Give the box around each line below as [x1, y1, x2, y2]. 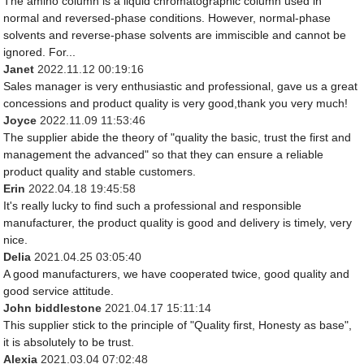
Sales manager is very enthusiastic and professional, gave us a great [3, 80, 358, 93]
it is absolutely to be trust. [3, 336, 135, 349]
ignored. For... [3, 45, 76, 59]
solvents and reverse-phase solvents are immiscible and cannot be [3, 28, 347, 42]
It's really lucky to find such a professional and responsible [3, 199, 302, 213]
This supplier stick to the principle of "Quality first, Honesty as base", [3, 318, 353, 332]
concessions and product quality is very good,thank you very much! [3, 97, 349, 110]
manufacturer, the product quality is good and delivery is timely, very [3, 216, 353, 230]
